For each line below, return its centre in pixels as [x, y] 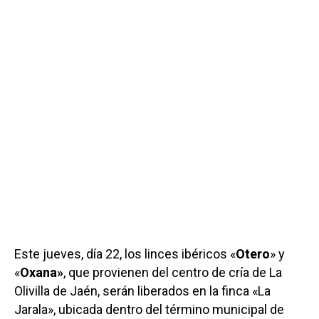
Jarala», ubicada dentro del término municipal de [149, 309]
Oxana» [42, 272]
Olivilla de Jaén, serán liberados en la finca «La [142, 291]
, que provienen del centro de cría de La [173, 272]
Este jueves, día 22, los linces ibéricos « [125, 253]
